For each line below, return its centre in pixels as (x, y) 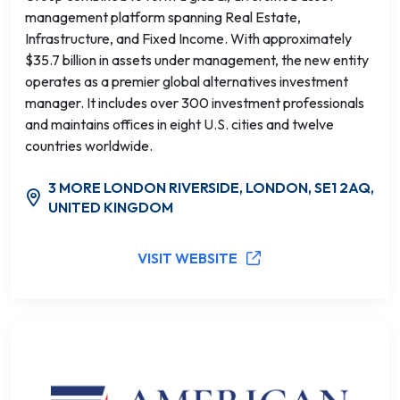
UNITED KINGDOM (111, 207)
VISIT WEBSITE (187, 258)
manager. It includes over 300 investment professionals (195, 103)
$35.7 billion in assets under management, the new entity (197, 60)
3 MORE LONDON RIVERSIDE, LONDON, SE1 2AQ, (212, 187)
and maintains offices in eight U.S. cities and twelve (179, 124)
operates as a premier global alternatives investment (187, 81)
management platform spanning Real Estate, (163, 17)
